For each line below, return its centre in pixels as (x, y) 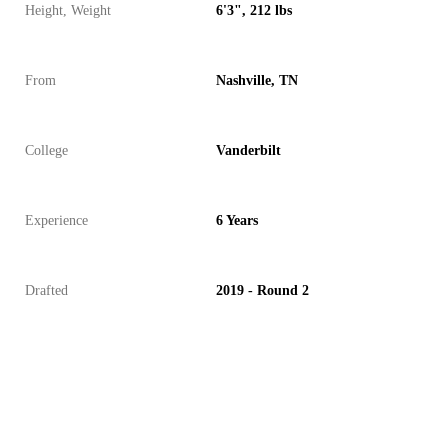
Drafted (46, 290)
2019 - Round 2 (262, 290)
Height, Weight (68, 10)
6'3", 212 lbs (254, 10)
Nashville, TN (257, 80)
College (46, 150)
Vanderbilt (248, 150)
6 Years (237, 220)
